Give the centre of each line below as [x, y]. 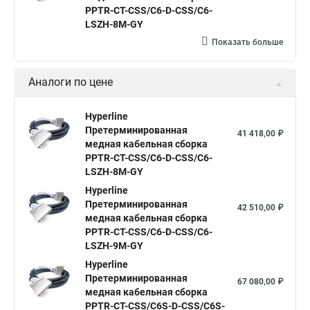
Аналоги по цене [71, 82]
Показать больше [247, 42]
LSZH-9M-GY [114, 246]
